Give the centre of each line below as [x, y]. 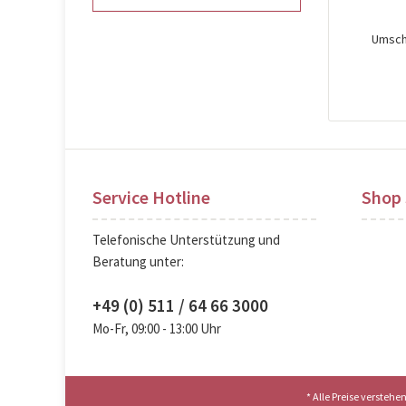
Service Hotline [151, 197]
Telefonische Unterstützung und [186, 240]
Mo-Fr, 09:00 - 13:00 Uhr [157, 329]
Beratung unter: [138, 261]
